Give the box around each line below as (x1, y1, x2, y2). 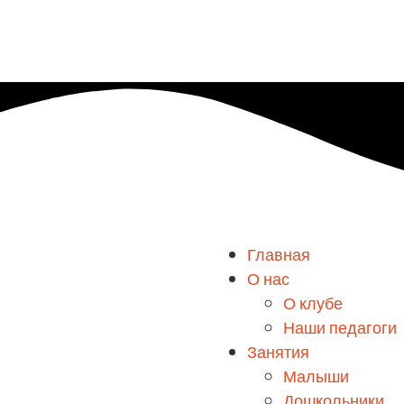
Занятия (247, 339, 309, 367)
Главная (247, 242, 310, 270)
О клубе (283, 290, 343, 318)
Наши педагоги (283, 315, 397, 343)
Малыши (283, 363, 349, 391)
